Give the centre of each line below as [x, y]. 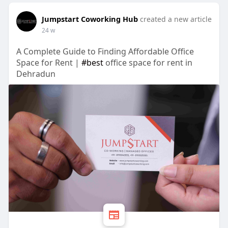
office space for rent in [148, 63]
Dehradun [36, 74]
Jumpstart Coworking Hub [90, 19]
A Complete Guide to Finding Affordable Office [105, 52]
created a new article [176, 19]
